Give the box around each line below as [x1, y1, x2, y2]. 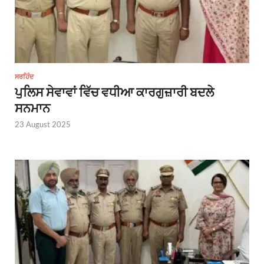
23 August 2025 [15, 119, 71, 129]
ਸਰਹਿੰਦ [15, 72, 34, 81]
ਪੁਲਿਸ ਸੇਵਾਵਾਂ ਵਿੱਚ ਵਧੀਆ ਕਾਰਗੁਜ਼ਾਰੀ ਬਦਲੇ [15, 84, 214, 99]
